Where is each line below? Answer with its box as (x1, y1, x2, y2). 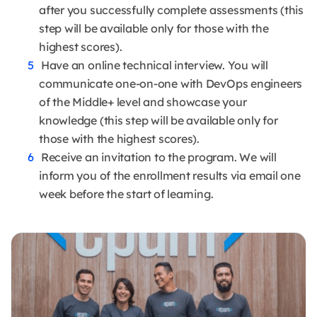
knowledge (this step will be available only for (39, 113, 278, 127)
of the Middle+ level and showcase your (39, 94, 247, 109)
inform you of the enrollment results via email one (39, 168, 301, 183)
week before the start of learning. (39, 186, 214, 201)
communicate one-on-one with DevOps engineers (39, 76, 303, 91)
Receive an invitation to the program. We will (40, 149, 277, 164)
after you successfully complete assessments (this (39, 2, 304, 17)
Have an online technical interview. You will (40, 57, 268, 72)
